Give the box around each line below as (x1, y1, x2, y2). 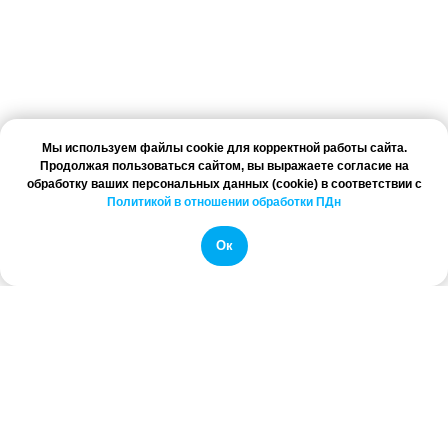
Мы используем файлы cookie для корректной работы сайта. (41, 141, 407, 156)
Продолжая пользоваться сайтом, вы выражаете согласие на (39, 159, 409, 174)
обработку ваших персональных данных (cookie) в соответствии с (26, 177, 422, 192)
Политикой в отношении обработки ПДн (107, 195, 341, 210)
